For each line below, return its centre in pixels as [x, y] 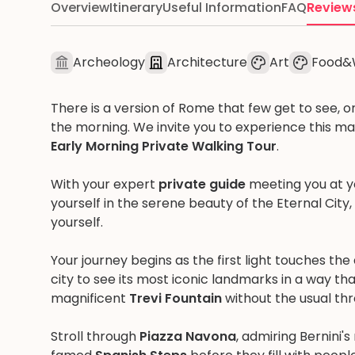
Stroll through [95, 336]
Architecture [207, 62]
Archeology [109, 62]
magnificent [90, 298]
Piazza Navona [188, 336]
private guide [202, 184]
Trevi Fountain [176, 298]
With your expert [105, 184]
